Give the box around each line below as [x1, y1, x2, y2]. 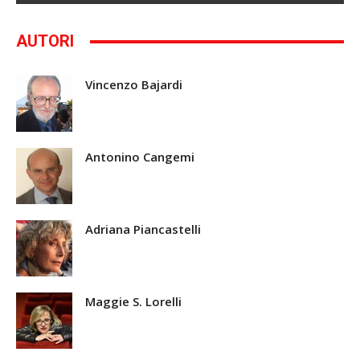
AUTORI [16, 31, 74, 51]
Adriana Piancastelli [85, 221, 201, 238]
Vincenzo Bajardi [85, 76, 182, 93]
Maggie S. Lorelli [85, 293, 182, 310]
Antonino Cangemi [85, 149, 194, 166]
